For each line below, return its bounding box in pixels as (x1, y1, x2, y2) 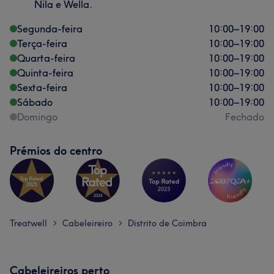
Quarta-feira (17, 52, 75, 64)
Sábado (17, 96, 53, 108)
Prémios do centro (10, 144, 102, 158)
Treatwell (10, 218, 47, 229)
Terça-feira (17, 37, 67, 50)
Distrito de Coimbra (128, 218, 207, 229)
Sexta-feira (17, 81, 67, 94)
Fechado (225, 111, 264, 123)
